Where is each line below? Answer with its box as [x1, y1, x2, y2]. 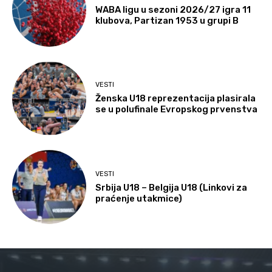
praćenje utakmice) [95, 192, 183, 204]
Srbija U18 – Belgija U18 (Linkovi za [95, 182, 248, 193]
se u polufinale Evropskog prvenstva [95, 104, 258, 115]
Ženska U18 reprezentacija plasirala [95, 93, 256, 104]
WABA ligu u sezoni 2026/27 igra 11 [95, 4, 251, 15]
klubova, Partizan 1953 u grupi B [95, 15, 239, 26]
